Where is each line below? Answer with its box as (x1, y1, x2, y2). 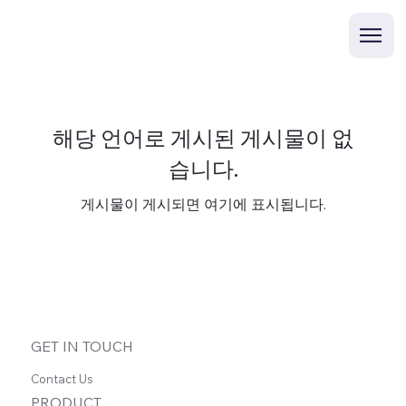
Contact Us (31, 371, 94, 386)
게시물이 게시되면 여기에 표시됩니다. (80, 194, 326, 213)
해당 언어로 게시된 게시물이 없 (53, 123, 353, 151)
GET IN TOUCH (31, 336, 134, 355)
